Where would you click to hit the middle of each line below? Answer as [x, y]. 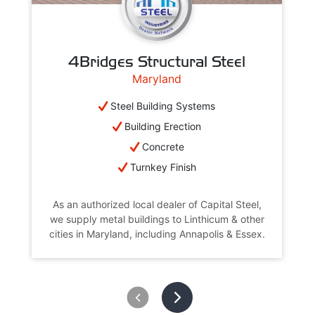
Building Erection [163, 126]
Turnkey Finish [163, 167]
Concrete [163, 146]
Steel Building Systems [163, 105]
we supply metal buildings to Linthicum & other [157, 219]
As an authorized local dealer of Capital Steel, [157, 204]
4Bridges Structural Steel [157, 61]
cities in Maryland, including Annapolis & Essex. [157, 233]
